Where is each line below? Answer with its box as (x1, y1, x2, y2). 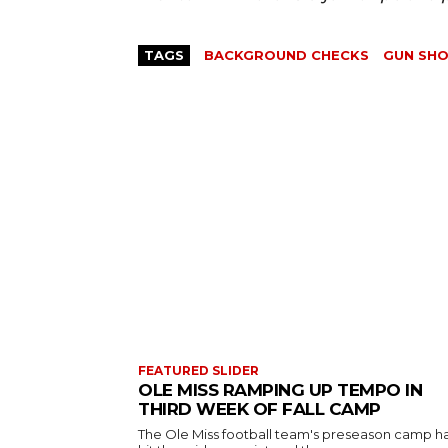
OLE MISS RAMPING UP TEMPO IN (138, 380, 422, 401)
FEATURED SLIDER (138, 363, 259, 379)
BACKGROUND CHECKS (204, 47, 369, 64)
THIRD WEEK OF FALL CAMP (138, 399, 381, 420)
